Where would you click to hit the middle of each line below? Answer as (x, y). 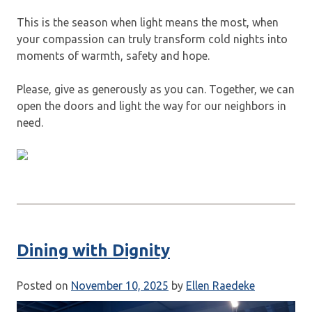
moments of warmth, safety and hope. (113, 55)
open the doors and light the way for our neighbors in (151, 106)
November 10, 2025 (120, 285)
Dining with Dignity (93, 250)
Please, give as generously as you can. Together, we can (156, 89)
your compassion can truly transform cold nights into (152, 39)
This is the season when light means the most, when (148, 22)
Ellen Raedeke (220, 285)
